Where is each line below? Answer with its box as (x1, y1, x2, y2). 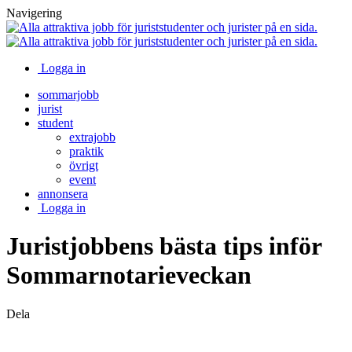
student (38, 116, 73, 130)
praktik (69, 145, 104, 158)
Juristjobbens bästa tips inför (6, 232, 321, 261)
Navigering (6, 6, 62, 20)
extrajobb (69, 130, 115, 144)
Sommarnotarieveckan (6, 261, 251, 290)
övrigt (69, 159, 98, 172)
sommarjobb (38, 88, 99, 101)
